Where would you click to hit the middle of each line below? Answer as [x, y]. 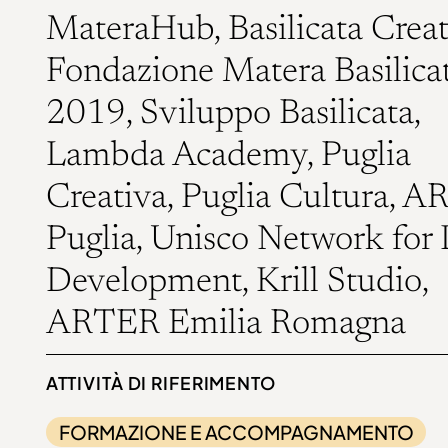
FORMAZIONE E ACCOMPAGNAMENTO [236, 432]
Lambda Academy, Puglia [228, 157]
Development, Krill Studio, [236, 283]
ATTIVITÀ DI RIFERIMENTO [160, 383]
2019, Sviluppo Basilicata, [232, 115]
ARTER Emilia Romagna [225, 325]
